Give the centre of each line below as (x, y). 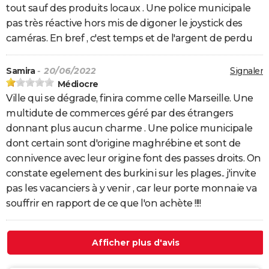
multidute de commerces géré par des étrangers (120, 113)
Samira (20, 71)
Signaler (246, 71)
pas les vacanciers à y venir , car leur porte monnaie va (131, 189)
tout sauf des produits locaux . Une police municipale (128, 8)
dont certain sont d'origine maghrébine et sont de (123, 144)
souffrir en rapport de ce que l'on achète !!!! (103, 204)
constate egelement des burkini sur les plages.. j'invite (131, 174)
